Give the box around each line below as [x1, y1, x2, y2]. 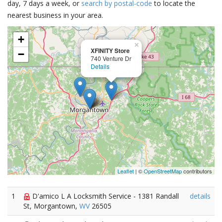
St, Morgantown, [23, 201, 79, 211]
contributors [182, 167, 212, 175]
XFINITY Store [91, 46, 130, 55]
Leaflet [117, 167, 134, 175]
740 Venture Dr [91, 54, 131, 62]
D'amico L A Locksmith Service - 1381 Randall [30, 191, 179, 201]
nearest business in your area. [7, 10, 103, 20]
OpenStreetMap [144, 167, 182, 175]
